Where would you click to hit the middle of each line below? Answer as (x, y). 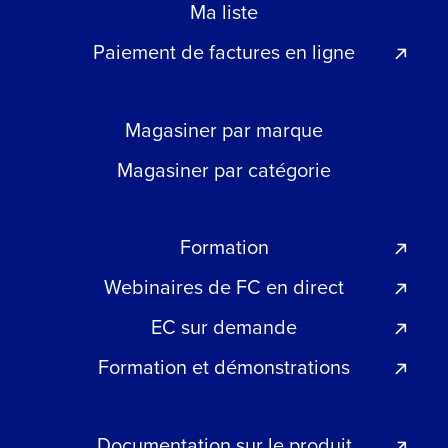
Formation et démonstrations (224, 367)
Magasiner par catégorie (224, 169)
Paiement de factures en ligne (224, 52)
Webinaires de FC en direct (224, 287)
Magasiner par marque (224, 129)
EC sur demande (224, 327)
